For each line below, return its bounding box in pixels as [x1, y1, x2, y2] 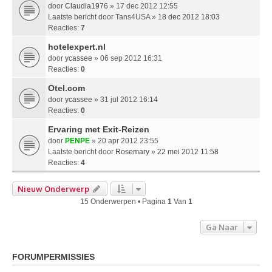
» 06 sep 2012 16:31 [92, 53, 162, 63]
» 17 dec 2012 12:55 [108, 1, 178, 10]
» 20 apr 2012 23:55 [90, 136, 158, 145]
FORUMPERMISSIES [12, 251, 95, 262]
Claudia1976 [65, 1, 108, 10]
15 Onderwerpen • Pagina [80, 197, 168, 206]
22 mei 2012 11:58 [157, 147, 219, 156]
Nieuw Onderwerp [18, 183, 89, 194]
